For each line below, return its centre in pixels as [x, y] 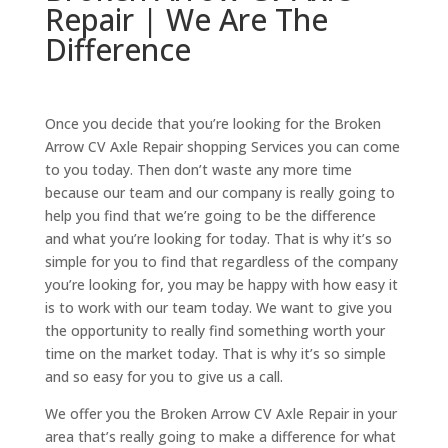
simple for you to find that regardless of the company [221, 262]
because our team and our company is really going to [219, 193]
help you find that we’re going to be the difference [210, 216]
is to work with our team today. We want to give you [218, 308]
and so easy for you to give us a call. [163, 377]
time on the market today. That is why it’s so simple [215, 354]
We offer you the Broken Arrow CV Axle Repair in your [220, 414]
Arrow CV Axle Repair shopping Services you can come [222, 147]
